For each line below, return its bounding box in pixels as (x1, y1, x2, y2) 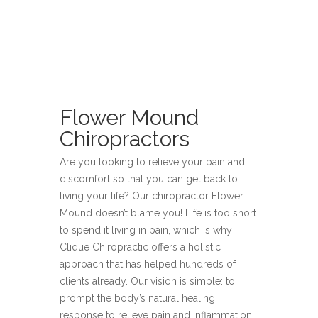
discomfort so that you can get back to (60, 173, 238, 185)
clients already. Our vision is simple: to (60, 275, 235, 287)
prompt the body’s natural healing (60, 292, 215, 304)
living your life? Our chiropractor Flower (60, 190, 243, 202)
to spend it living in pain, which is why (60, 224, 232, 236)
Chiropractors (60, 126, 190, 151)
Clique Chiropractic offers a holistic (60, 241, 221, 253)
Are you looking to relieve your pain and (60, 156, 245, 168)
